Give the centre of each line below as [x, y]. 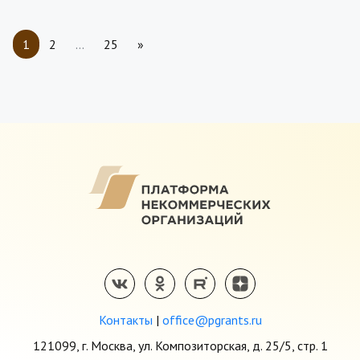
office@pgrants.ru [212, 320]
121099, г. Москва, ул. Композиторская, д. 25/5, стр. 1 [180, 346]
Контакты [125, 320]
